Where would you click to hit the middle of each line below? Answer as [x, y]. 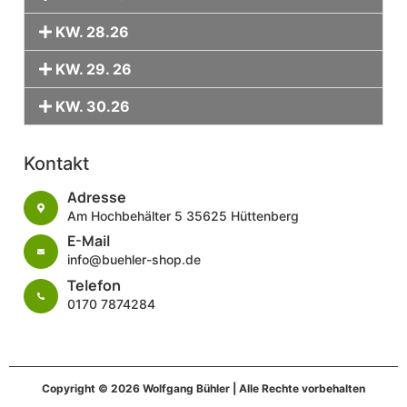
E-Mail [89, 241]
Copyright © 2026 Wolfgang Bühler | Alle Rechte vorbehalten [203, 389]
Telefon [94, 285]
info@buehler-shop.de [134, 260]
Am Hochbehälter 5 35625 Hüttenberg [183, 215]
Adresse [97, 197]
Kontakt [56, 163]
